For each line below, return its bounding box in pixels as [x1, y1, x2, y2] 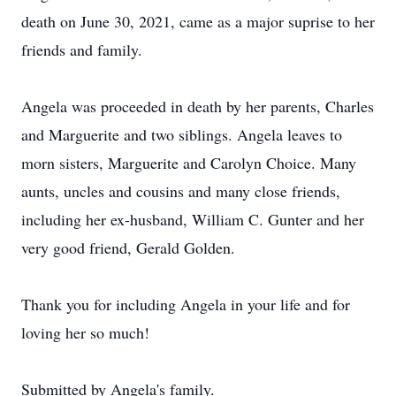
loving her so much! [21, 322, 149, 343]
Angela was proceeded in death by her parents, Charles [21, 95, 374, 117]
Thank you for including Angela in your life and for [21, 293, 350, 315]
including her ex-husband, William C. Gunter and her [21, 209, 364, 230]
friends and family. [21, 39, 142, 60]
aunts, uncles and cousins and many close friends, [21, 180, 340, 202]
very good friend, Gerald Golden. [21, 237, 235, 258]
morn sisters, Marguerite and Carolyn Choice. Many [21, 152, 356, 173]
